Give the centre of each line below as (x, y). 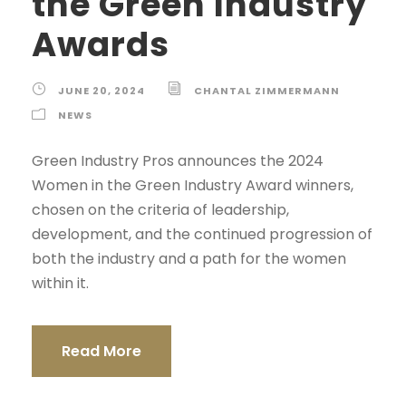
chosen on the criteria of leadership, (160, 209)
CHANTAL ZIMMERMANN (267, 90)
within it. (60, 283)
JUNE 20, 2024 (101, 90)
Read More (101, 351)
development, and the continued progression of (202, 234)
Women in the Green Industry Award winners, (193, 185)
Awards (101, 44)
